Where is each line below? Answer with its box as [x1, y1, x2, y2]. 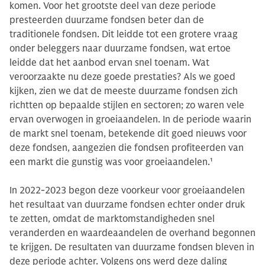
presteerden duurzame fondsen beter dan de [9, 14, 204, 26]
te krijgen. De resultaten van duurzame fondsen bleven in [9, 241, 254, 253]
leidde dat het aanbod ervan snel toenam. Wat [9, 57, 209, 69]
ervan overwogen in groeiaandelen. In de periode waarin [9, 114, 251, 125]
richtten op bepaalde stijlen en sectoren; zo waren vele [9, 99, 244, 111]
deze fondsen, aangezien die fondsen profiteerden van [9, 142, 244, 154]
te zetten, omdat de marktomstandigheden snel [9, 213, 215, 225]
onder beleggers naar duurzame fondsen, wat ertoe [9, 43, 231, 54]
